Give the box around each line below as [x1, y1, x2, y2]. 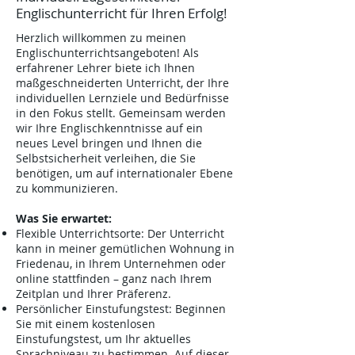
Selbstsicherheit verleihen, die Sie [16, 151, 196, 166]
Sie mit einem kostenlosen [16, 316, 155, 331]
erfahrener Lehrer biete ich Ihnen [16, 60, 195, 75]
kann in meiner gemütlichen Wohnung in [16, 241, 235, 256]
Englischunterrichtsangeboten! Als [16, 45, 199, 60]
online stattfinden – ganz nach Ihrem [16, 271, 212, 286]
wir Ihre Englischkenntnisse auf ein [16, 120, 203, 136]
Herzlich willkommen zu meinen [16, 30, 186, 45]
